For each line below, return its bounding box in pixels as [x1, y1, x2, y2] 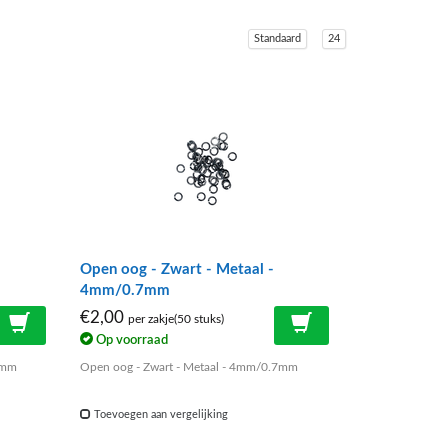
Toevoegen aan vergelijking [91, 408, 229, 420]
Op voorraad [93, 333, 169, 346]
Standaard [254, 33, 301, 44]
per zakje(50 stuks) [128, 314, 225, 325]
